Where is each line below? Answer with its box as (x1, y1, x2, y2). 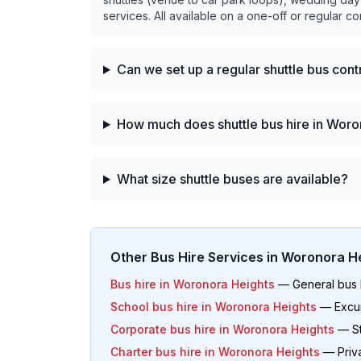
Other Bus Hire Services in (110, 249, 281, 265)
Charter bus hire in (110, 345, 218, 359)
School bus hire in (110, 300, 215, 313)
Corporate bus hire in (110, 322, 233, 336)
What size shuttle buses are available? (116, 171, 348, 187)
